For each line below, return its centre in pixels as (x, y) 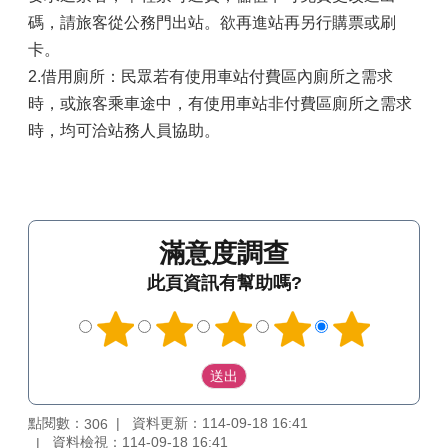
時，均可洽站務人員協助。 (124, 130)
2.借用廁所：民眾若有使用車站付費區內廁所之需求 (210, 76)
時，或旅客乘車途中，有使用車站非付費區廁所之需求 (220, 103)
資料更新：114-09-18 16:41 (220, 422)
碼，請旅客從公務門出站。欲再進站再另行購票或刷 (212, 22)
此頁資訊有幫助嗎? (224, 283)
